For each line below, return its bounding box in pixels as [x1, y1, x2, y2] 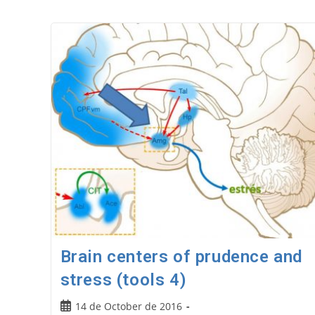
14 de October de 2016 [75, 300, 182, 314]
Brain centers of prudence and [60, 247, 302, 267]
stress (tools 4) [60, 270, 187, 290]
